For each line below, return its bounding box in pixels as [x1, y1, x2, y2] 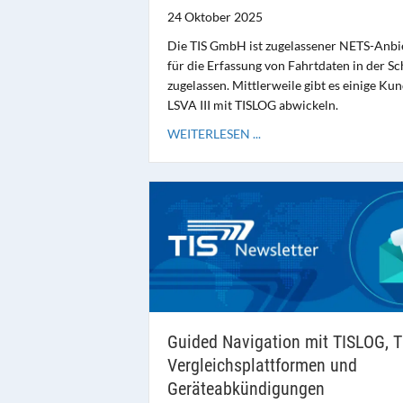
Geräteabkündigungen [166, 377, 325, 399]
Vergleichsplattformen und [166, 354, 357, 376]
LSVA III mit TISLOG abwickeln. [166, 96, 338, 112]
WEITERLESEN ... [166, 125, 261, 141]
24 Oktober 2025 [166, 8, 263, 24]
